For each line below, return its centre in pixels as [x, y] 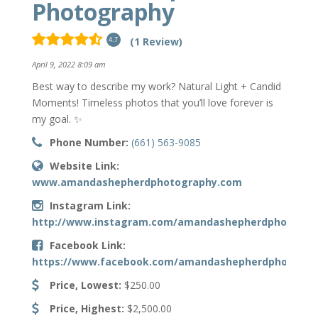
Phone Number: [89, 142]
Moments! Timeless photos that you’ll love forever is [152, 102]
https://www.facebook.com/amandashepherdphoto [165, 261]
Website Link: [84, 165]
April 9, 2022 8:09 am [68, 64]
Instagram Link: [90, 205]
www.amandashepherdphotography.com [137, 182]
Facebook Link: [87, 245]
